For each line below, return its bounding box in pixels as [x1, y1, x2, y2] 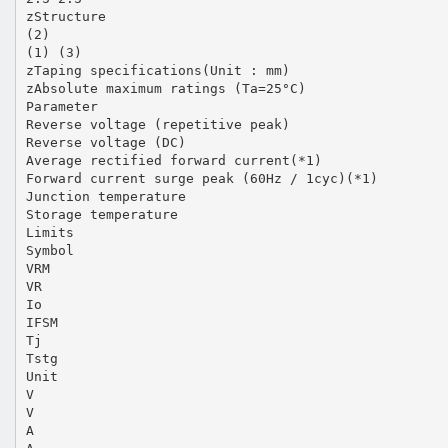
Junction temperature [25, 188, 186, 204]
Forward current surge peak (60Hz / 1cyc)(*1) [25, 170, 378, 186]
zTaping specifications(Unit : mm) [25, 62, 290, 78]
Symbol [25, 242, 74, 258]
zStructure [25, 8, 106, 24]
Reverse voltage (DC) [25, 134, 186, 150]
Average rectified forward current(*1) [25, 152, 322, 168]
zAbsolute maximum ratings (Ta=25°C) [25, 80, 306, 96]
